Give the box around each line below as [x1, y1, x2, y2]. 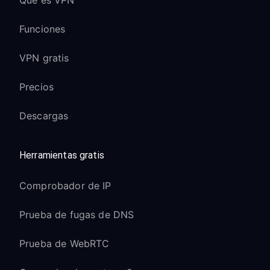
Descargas [19, 109, 69, 122]
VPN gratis [19, 51, 69, 64]
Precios [19, 80, 54, 93]
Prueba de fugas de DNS [19, 208, 134, 221]
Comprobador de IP [19, 179, 111, 192]
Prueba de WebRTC [19, 237, 110, 250]
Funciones [19, 22, 66, 35]
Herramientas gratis [19, 149, 104, 161]
